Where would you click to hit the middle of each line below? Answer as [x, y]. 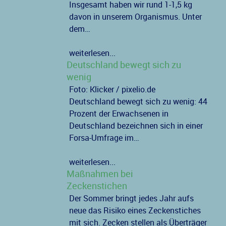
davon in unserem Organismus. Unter [135, 17]
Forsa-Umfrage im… [104, 138]
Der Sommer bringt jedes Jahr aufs [131, 199]
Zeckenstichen [97, 186]
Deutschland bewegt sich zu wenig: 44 [138, 102]
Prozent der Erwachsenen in [119, 114]
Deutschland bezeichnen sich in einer [136, 126]
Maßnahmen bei [100, 174]
